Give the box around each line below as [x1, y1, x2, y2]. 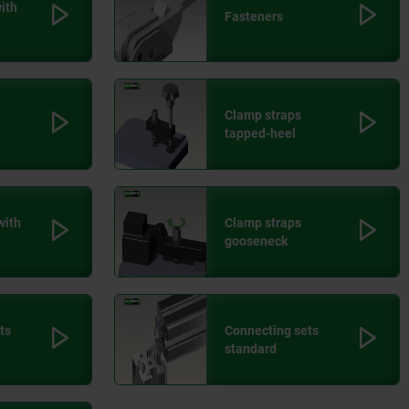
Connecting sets [225, 323, 319, 339]
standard [225, 341, 277, 357]
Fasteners [225, 9, 283, 25]
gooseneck [225, 234, 288, 249]
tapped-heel [225, 126, 296, 142]
